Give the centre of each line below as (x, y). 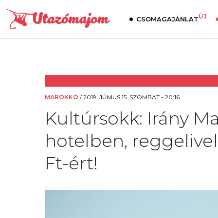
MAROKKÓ (62, 97)
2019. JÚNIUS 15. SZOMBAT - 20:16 (131, 97)
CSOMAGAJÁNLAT (167, 19)
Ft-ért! (71, 163)
